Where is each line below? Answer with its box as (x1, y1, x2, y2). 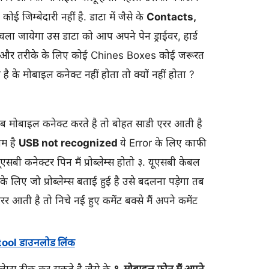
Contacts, (146, 11, 196, 23)
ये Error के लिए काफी (119, 137, 206, 149)
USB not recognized (18, 137, 120, 149)
